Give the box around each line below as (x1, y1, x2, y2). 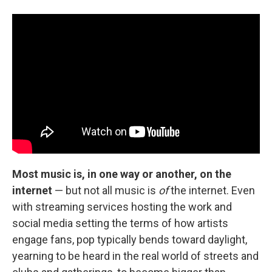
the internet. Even (171, 183, 255, 197)
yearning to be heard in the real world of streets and (12, 249, 259, 262)
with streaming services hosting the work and (12, 200, 232, 213)
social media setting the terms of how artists (12, 216, 228, 229)
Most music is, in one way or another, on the (12, 167, 231, 180)
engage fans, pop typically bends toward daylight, (12, 233, 247, 246)
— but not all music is (52, 183, 158, 197)
